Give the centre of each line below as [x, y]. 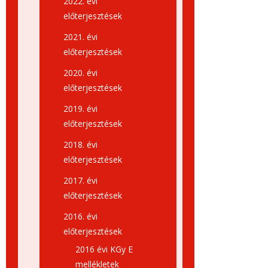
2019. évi [80, 109]
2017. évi [80, 180]
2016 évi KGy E [104, 249]
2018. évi [80, 144]
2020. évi [80, 73]
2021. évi [80, 37]
